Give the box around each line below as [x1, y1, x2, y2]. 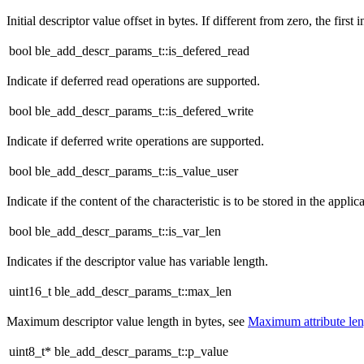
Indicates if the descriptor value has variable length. [6, 254, 268, 269]
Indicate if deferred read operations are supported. [6, 74, 260, 89]
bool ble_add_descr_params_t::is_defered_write [9, 104, 253, 119]
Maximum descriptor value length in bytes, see [6, 314, 248, 329]
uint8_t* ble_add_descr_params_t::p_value [9, 344, 228, 359]
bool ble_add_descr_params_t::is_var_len [9, 224, 221, 239]
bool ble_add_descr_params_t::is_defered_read [9, 44, 249, 58]
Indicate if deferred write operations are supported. [6, 134, 264, 149]
